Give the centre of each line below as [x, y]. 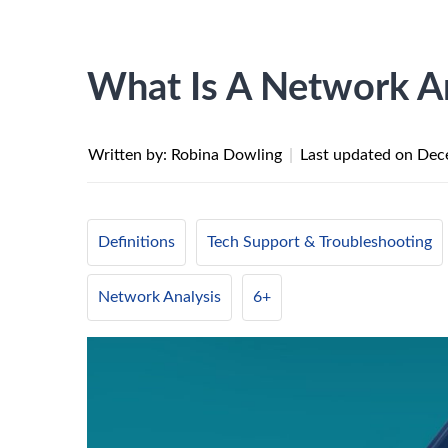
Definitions [136, 242]
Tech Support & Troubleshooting [319, 242]
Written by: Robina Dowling [187, 155]
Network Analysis [159, 297]
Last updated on [358, 155]
